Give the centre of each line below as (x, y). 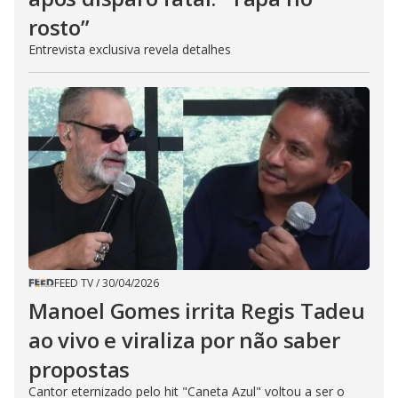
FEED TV (74, 283)
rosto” (59, 27)
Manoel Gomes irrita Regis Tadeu (197, 310)
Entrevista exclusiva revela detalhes (130, 49)
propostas (80, 369)
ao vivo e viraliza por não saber (184, 339)
